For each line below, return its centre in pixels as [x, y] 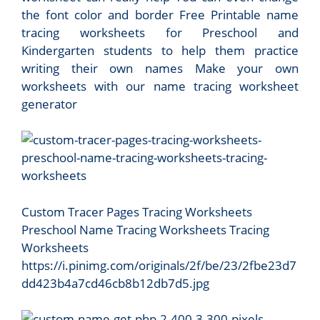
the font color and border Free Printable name [160, 14]
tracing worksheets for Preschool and [160, 32]
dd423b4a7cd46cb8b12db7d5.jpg [115, 283]
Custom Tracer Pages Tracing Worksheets [137, 211]
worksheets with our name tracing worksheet [160, 86]
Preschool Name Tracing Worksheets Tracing [145, 229]
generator [49, 104]
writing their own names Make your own [160, 68]
